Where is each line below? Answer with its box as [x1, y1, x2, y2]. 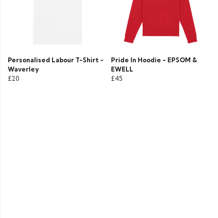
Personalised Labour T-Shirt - [8, 56, 104, 64]
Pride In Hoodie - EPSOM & [111, 56, 197, 64]
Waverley [8, 65, 39, 73]
